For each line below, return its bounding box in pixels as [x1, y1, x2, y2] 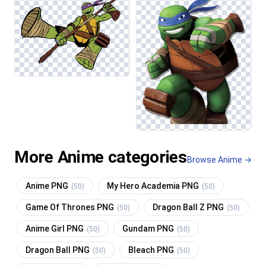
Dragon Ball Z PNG [153, 202, 226, 212]
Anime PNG [26, 180, 70, 191]
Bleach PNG [128, 245, 176, 255]
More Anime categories [14, 147, 187, 167]
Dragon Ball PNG [26, 245, 91, 255]
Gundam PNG [122, 223, 176, 233]
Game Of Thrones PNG [26, 202, 116, 212]
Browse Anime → [187, 154, 252, 164]
